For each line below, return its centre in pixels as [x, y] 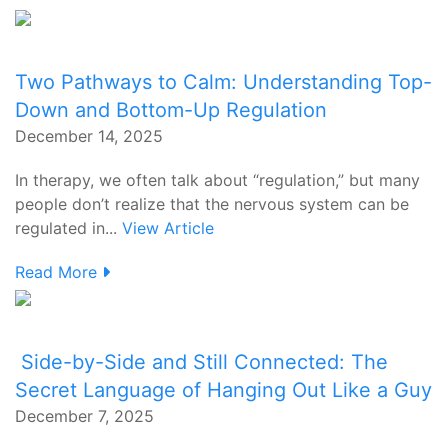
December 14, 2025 [89, 136]
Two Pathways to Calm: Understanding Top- [223, 82]
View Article [168, 228]
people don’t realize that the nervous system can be [212, 204]
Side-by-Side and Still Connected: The [201, 362]
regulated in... [68, 228]
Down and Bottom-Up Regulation [171, 110]
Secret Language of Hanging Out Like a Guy [223, 390]
